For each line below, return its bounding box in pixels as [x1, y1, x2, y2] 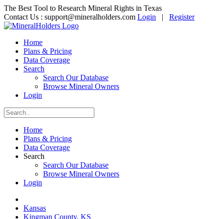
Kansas [23, 204, 46, 212]
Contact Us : [4, 13, 44, 21]
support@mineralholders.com [44, 13, 135, 21]
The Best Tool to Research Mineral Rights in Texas [4, 4, 162, 12]
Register [169, 13, 195, 21]
